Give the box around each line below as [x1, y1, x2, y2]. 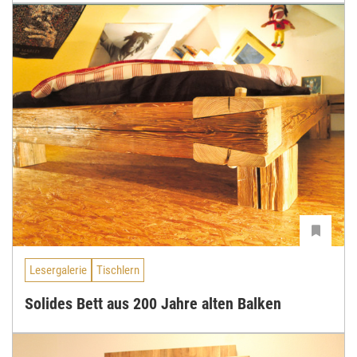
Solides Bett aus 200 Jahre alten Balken [25, 294, 281, 314]
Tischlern [96, 262, 139, 277]
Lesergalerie [29, 262, 87, 277]
